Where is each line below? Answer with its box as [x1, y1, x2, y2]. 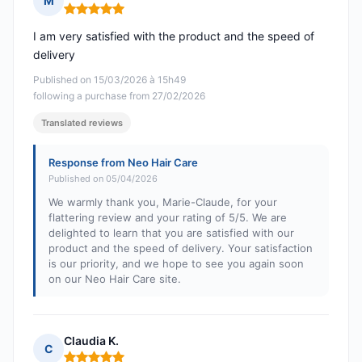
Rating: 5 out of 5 [63, 7, 160, 23]
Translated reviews [41, 117, 123, 129]
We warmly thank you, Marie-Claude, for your [48, 196, 277, 209]
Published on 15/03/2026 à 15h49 [33, 74, 186, 86]
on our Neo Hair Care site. [48, 272, 181, 286]
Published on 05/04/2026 [48, 173, 158, 185]
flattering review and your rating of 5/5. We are [48, 211, 287, 225]
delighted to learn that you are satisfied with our [48, 226, 294, 240]
